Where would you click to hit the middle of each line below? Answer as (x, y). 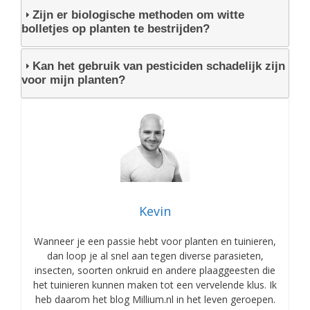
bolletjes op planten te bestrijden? (116, 29)
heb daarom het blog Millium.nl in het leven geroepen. (155, 300)
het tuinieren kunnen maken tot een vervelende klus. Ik (155, 285)
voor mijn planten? (73, 80)
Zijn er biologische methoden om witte (138, 15)
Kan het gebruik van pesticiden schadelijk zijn (159, 66)
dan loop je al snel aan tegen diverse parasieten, (155, 256)
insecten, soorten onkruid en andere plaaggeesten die (155, 271)
